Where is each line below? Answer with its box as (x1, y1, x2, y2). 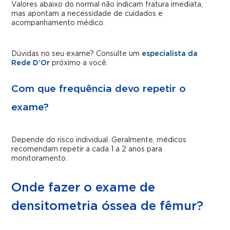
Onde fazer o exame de (11, 181, 156, 194)
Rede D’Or (11, 59, 50, 67)
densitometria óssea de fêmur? (11, 200, 204, 213)
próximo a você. (50, 59, 108, 67)
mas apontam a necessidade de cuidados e (11, 10, 163, 17)
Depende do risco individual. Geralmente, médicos (11, 136, 187, 144)
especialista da (142, 50, 198, 57)
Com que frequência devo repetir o (11, 84, 186, 94)
